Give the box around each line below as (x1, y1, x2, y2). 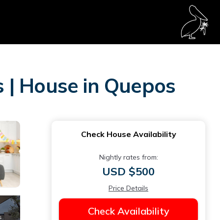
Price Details (109, 184, 148, 192)
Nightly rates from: (99, 153, 158, 162)
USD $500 (102, 165, 155, 178)
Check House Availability (81, 129, 176, 139)
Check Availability (87, 205, 169, 217)
